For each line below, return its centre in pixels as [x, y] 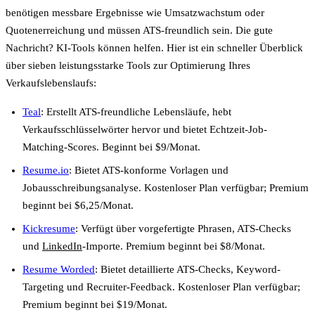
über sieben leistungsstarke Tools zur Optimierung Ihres [128, 65]
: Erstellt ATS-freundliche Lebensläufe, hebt [136, 111]
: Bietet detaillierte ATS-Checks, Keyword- [188, 269]
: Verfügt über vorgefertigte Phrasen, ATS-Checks [183, 228]
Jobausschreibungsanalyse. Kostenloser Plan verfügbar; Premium [166, 187]
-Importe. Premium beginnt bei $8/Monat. [174, 246]
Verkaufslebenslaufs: [51, 83]
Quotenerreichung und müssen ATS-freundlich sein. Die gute [139, 30]
